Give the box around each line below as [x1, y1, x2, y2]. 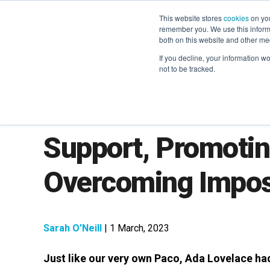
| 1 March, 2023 [102, 222, 169, 234]
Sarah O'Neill [43, 222, 102, 234]
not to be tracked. [159, 63, 215, 74]
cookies [224, 13, 249, 23]
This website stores [159, 13, 224, 23]
